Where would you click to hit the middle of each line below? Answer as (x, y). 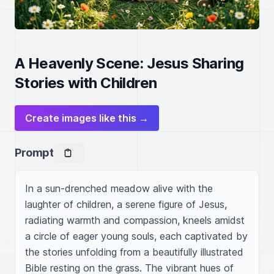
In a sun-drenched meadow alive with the (119, 188)
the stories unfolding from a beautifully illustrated (134, 252)
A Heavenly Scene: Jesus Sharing (129, 63)
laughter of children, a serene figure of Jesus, (126, 204)
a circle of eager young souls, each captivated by (136, 236)
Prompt (34, 153)
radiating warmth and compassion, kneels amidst (135, 220)
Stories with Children (86, 83)
